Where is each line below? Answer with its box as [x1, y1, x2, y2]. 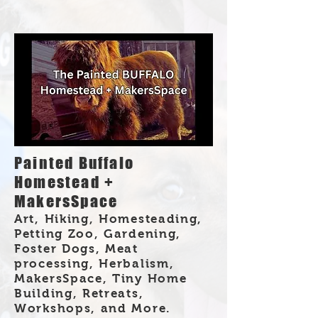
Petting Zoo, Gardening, [14, 226, 182, 241]
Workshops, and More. [14, 301, 171, 315]
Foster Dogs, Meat [14, 241, 138, 256]
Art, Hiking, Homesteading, [14, 212, 203, 226]
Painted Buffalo [14, 153, 134, 172]
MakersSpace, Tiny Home [14, 271, 187, 285]
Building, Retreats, [14, 286, 144, 300]
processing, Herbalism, [14, 256, 175, 270]
